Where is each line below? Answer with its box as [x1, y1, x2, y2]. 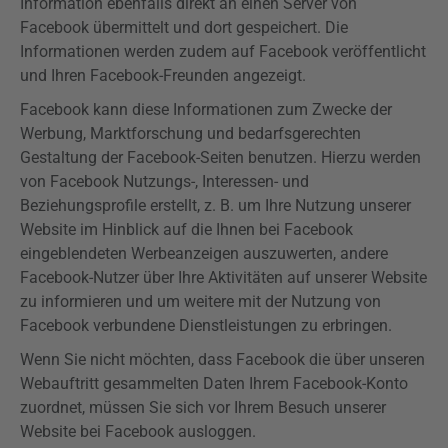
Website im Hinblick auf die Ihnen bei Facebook [20, 220, 353, 239]
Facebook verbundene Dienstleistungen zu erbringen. [20, 316, 392, 335]
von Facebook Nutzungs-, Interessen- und [20, 172, 309, 191]
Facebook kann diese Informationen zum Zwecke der [20, 100, 392, 119]
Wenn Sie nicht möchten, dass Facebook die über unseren [20, 350, 425, 369]
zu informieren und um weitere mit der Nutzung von [20, 292, 381, 311]
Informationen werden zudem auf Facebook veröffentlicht [20, 42, 426, 61]
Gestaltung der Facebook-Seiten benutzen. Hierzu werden [20, 148, 421, 167]
